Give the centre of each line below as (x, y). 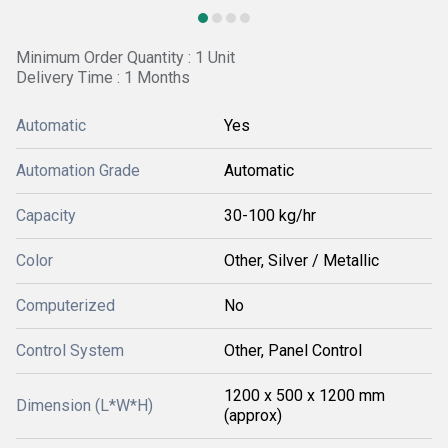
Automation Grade (78, 170)
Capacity (46, 215)
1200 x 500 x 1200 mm (304, 395)
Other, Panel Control (293, 350)
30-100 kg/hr (270, 215)
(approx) (253, 415)
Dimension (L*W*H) (84, 405)
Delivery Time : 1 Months (103, 77)
